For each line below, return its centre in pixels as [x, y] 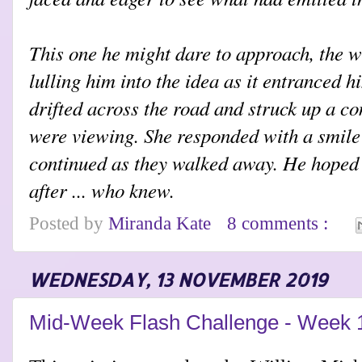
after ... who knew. [102, 189]
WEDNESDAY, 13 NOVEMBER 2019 [178, 280]
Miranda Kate [162, 223]
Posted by [69, 223]
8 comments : [280, 223]
